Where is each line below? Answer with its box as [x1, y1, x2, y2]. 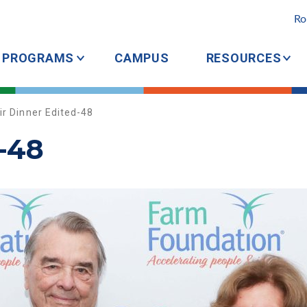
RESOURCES [206, 51, 282, 65]
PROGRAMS [2, 51, 74, 65]
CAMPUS [114, 51, 169, 65]
